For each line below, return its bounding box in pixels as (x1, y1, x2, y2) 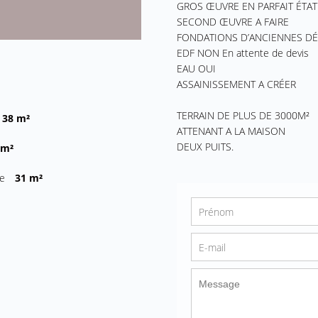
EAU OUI (176, 62, 216, 76)
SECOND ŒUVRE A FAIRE (176, 15, 289, 29)
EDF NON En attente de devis (176, 46, 309, 60)
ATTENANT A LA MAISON (176, 124, 285, 138)
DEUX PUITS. (176, 140, 234, 154)
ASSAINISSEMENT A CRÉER (176, 77, 296, 92)
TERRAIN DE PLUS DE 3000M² (176, 109, 309, 123)
